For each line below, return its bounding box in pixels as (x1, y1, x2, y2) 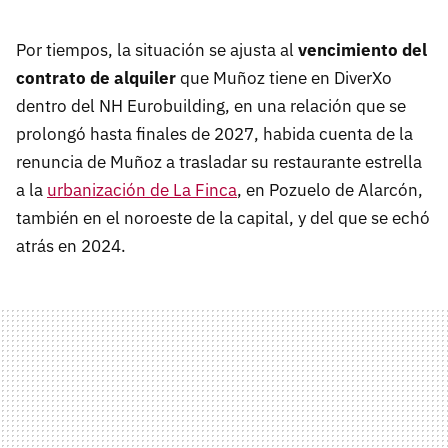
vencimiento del (298, 39, 427, 62)
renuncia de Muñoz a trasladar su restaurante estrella (16, 151, 422, 174)
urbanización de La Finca (47, 179, 237, 202)
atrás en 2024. (16, 235, 126, 258)
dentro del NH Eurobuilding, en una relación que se (16, 95, 406, 118)
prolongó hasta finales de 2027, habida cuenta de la (16, 123, 413, 146)
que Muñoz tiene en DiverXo (176, 67, 392, 90)
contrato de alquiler (16, 67, 176, 90)
